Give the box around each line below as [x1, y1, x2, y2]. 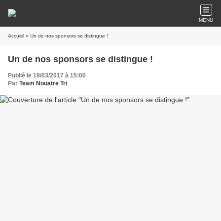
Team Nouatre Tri [19, 80, 67, 87]
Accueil [8, 33, 24, 38]
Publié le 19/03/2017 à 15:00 [8, 72, 86, 79]
